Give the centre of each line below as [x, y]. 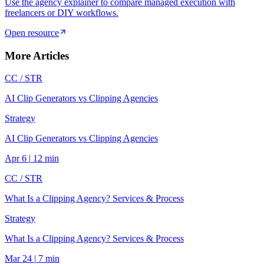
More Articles [37, 55]
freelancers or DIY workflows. [62, 12]
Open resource [32, 32]
